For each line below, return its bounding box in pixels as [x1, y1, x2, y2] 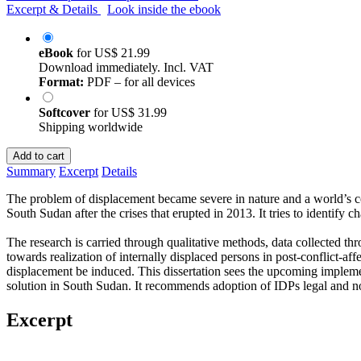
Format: [39, 74, 84, 89]
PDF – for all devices [84, 74, 195, 89]
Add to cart [13, 149, 64, 162]
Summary [6, 164, 56, 178]
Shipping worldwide [39, 119, 143, 134]
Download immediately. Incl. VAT [39, 60, 214, 74]
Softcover [39, 105, 93, 119]
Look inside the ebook [107, 2, 221, 16]
